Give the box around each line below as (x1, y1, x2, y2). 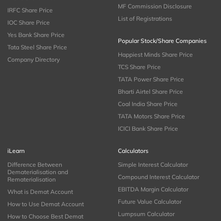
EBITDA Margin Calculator (118, 185, 188, 193)
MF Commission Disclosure (118, 2, 192, 10)
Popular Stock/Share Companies (118, 37, 207, 44)
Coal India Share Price (118, 100, 178, 108)
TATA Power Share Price (118, 75, 184, 83)
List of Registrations (118, 14, 172, 22)
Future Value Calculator (118, 197, 182, 205)
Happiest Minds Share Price (118, 50, 193, 58)
